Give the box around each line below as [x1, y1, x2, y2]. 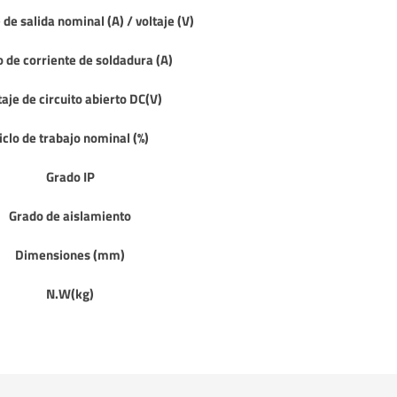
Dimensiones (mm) [15, 245, 126, 265]
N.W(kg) [46, 284, 95, 304]
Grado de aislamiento [9, 206, 132, 226]
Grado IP [45, 167, 95, 187]
